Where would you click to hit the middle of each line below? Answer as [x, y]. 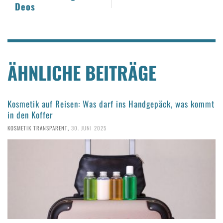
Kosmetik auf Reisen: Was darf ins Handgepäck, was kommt [111, 104]
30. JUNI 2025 [89, 128]
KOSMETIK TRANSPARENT [38, 128]
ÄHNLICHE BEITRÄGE [82, 73]
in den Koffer [30, 115]
